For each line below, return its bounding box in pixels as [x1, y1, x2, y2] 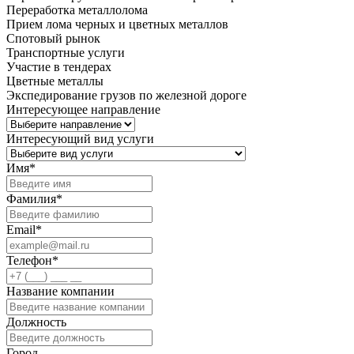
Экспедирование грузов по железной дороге [6, 88, 247, 103]
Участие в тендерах [6, 60, 111, 74]
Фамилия [6, 192, 56, 206]
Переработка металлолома [6, 3, 148, 17]
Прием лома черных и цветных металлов [6, 17, 228, 32]
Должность [6, 315, 66, 330]
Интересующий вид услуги [6, 132, 154, 146]
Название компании [6, 284, 115, 299]
